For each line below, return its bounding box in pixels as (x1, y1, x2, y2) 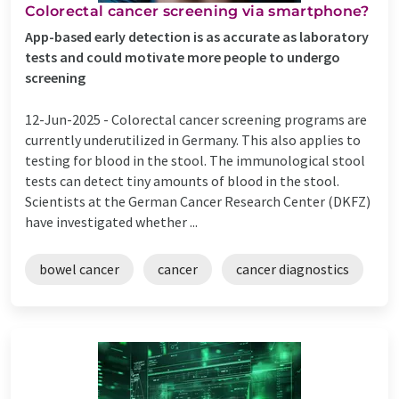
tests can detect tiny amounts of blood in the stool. (25, 171, 339, 190)
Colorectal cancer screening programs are (111, 110, 367, 128)
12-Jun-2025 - (25, 110, 111, 128)
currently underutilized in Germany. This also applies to (25, 130, 361, 149)
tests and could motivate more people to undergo (25, 47, 340, 66)
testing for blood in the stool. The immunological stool (25, 151, 365, 169)
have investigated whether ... (25, 212, 198, 231)
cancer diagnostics (236, 259, 349, 278)
